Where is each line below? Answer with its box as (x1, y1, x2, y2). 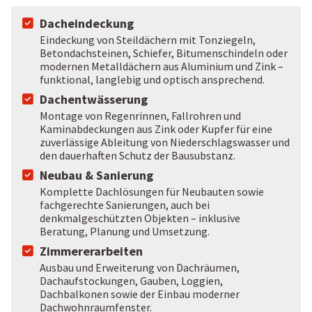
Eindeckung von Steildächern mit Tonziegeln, (40, 33, 256, 47)
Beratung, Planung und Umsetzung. (40, 224, 210, 239)
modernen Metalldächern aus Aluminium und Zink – (40, 59, 283, 74)
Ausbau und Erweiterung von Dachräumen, (40, 260, 240, 275)
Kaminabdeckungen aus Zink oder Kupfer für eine (40, 122, 272, 136)
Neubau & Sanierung (40, 167, 153, 184)
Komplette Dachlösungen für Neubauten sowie (40, 185, 264, 199)
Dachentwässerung (40, 91, 148, 108)
